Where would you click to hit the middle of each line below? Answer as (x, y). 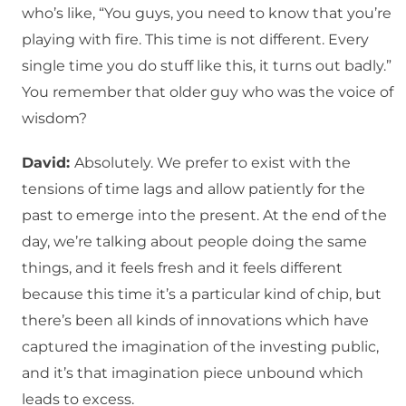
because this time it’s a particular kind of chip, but (202, 295)
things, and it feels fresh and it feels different (182, 268)
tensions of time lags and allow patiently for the (193, 189)
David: (48, 163)
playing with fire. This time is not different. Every (195, 40)
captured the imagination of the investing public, (200, 347)
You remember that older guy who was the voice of (208, 92)
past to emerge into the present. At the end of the (204, 216)
